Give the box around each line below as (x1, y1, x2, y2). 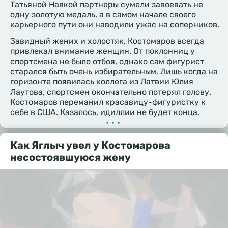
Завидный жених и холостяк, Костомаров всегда (10, 36, 204, 46)
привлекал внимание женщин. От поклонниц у (10, 46, 195, 56)
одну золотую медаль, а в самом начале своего (10, 9, 196, 19)
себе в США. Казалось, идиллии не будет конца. (10, 107, 199, 117)
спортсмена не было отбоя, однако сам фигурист (10, 56, 204, 66)
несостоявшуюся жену (10, 151, 131, 163)
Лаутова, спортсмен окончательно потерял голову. (10, 87, 211, 97)
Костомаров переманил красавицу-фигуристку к (10, 97, 206, 107)
